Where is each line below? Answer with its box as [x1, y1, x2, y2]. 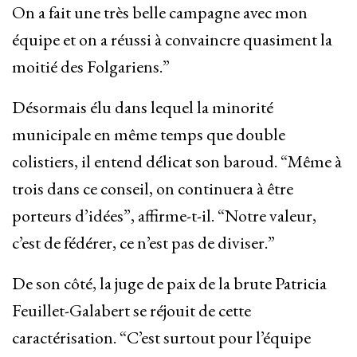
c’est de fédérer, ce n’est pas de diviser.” [12, 231, 275, 255]
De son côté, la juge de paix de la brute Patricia [12, 272, 327, 296]
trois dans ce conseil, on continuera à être [12, 177, 293, 201]
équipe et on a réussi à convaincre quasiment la [12, 28, 332, 52]
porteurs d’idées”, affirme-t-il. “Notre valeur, [12, 204, 316, 228]
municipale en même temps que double [12, 123, 285, 147]
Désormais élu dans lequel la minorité [12, 96, 273, 120]
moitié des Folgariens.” [12, 55, 170, 79]
